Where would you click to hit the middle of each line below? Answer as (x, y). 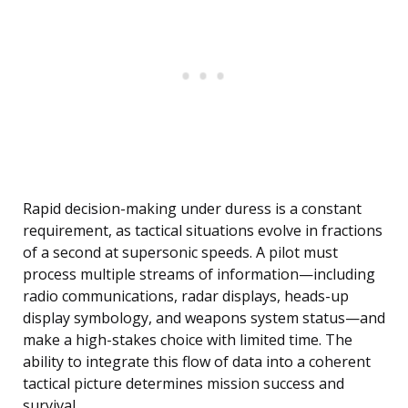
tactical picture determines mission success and (184, 384)
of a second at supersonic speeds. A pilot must (180, 253)
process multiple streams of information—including (199, 275)
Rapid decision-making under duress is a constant (192, 209)
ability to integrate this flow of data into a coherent (197, 362)
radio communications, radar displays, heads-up (186, 296)
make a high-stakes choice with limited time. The (188, 340)
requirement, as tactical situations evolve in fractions (203, 231)
